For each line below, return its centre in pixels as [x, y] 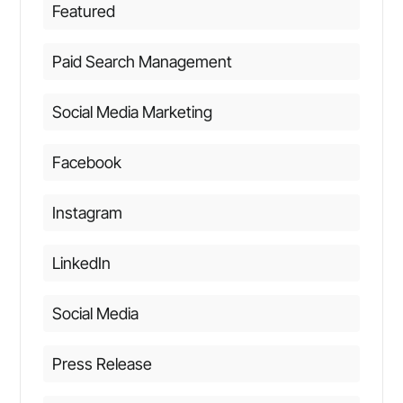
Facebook [86, 162]
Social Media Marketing [132, 112]
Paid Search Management [142, 61]
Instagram [87, 212]
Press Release [102, 363]
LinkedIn [81, 263]
